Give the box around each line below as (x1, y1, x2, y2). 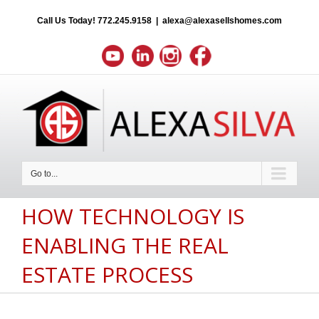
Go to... (31, 169, 58, 179)
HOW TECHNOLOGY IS (21, 202, 244, 231)
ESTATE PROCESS (21, 260, 193, 289)
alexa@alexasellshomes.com (162, 16, 282, 26)
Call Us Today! (37, 16, 98, 26)
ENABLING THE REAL (21, 231, 229, 260)
